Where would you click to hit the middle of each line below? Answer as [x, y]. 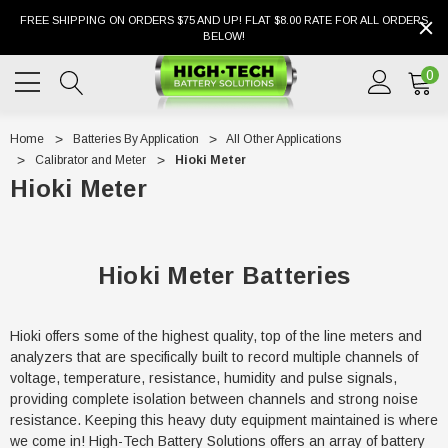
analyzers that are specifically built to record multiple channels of [214, 356]
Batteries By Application [135, 139]
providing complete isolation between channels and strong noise [214, 398]
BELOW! [224, 36]
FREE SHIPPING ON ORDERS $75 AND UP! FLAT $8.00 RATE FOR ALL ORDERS [224, 20]
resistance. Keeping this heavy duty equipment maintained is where [224, 419]
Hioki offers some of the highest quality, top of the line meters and [216, 335]
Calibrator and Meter [90, 160]
